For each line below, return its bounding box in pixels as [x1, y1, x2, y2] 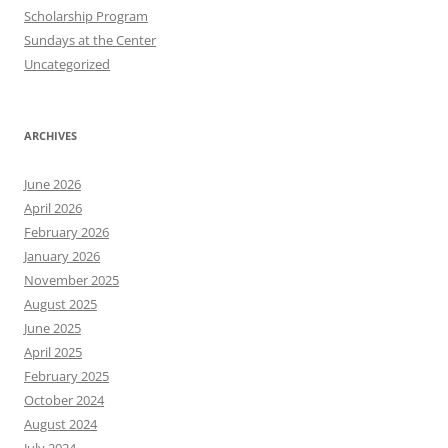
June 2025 [24, 319, 81, 338]
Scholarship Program [24, 7, 148, 26]
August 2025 [24, 295, 97, 314]
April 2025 [24, 343, 82, 362]
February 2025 [24, 367, 109, 386]
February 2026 [24, 223, 109, 242]
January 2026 [24, 247, 100, 266]
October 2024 [24, 391, 104, 410]
